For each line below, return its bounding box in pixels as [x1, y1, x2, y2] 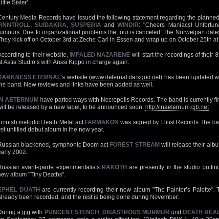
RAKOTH [101, 164, 127, 171]
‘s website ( [61, 74, 91, 81]
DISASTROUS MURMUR [102, 209, 170, 216]
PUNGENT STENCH [44, 209, 99, 216]
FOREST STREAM [109, 141, 160, 148]
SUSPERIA [71, 22, 102, 28]
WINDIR [117, 22, 139, 28]
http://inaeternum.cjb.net [145, 104, 209, 110]
